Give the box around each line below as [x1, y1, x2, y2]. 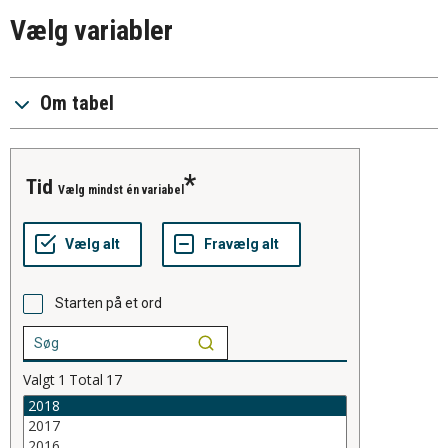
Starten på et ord [55, 295, 162, 312]
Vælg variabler [10, 14, 173, 48]
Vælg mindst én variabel [58, 183, 184, 198]
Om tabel [40, 91, 114, 116]
